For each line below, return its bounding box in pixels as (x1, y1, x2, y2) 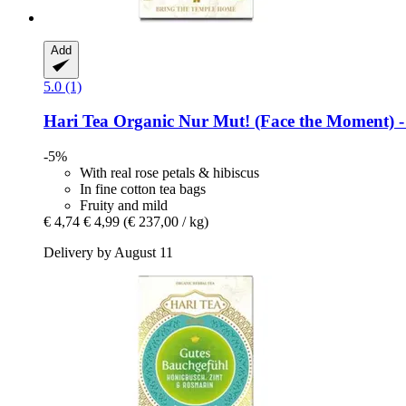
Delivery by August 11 (43, 244, 173, 260)
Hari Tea (43, 111, 109, 131)
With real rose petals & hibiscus (80, 164, 259, 180)
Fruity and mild (80, 197, 168, 213)
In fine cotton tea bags (80, 180, 206, 197)
